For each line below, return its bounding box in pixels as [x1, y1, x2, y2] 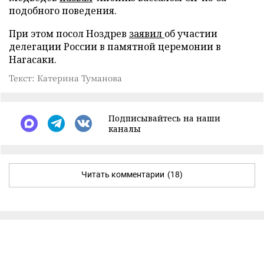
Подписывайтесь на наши [108, 112, 220, 124]
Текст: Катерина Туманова [9, 71, 122, 84]
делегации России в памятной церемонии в [9, 39, 221, 53]
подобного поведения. [9, 4, 117, 17]
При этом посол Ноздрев [9, 27, 129, 40]
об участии [164, 27, 217, 40]
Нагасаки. [9, 52, 57, 66]
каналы [108, 123, 141, 134]
